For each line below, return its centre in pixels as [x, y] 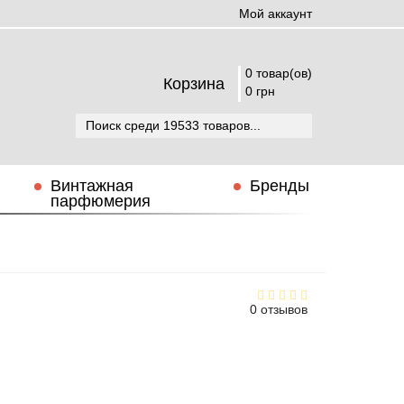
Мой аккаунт [275, 14]
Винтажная [92, 186]
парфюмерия [100, 201]
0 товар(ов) [279, 73]
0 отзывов [279, 309]
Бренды [280, 186]
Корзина [194, 84]
